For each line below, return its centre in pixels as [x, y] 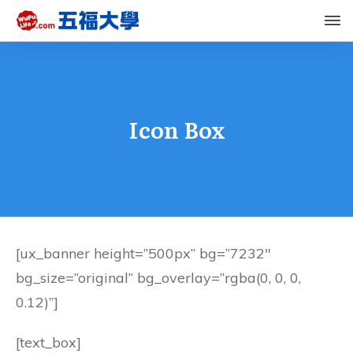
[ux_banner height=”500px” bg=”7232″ [143, 253]
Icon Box [176, 129]
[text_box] [48, 342]
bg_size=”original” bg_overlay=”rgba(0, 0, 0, [158, 278]
